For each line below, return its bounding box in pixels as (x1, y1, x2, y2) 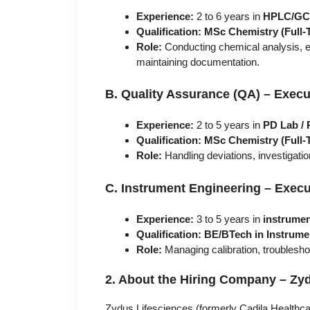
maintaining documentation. (136, 55, 259, 68)
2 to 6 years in (194, 10, 263, 22)
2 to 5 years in (194, 119, 263, 131)
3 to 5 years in (194, 212, 263, 225)
